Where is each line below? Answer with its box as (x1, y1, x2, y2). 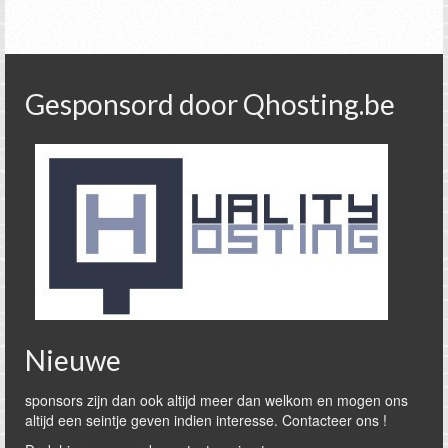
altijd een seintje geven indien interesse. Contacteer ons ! (25, 409, 387, 430)
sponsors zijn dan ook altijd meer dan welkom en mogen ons (25, 389, 408, 410)
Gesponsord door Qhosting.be (25, 86, 395, 121)
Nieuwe (25, 342, 121, 377)
